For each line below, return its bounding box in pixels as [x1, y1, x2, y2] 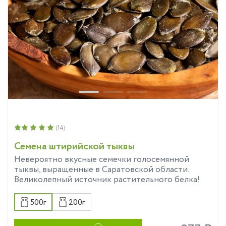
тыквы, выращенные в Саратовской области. [14, 163, 189, 176]
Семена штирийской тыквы [14, 139, 135, 154]
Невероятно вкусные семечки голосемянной [14, 153, 189, 166]
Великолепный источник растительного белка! [14, 173, 200, 186]
